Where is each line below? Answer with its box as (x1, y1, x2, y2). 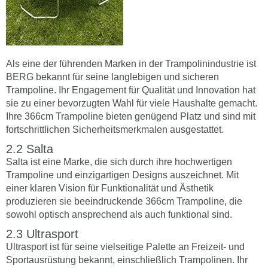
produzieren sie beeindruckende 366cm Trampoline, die (6, 196, 242, 206)
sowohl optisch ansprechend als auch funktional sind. (6, 209, 232, 220)
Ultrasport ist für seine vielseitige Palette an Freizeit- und (6, 241, 245, 252)
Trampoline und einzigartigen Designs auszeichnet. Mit (6, 169, 239, 180)
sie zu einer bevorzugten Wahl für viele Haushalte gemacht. (6, 98, 257, 108)
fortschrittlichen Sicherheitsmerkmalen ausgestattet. (6, 124, 224, 135)
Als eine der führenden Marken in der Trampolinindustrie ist (6, 58, 256, 69)
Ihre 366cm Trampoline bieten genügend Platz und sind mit (6, 111, 255, 121)
